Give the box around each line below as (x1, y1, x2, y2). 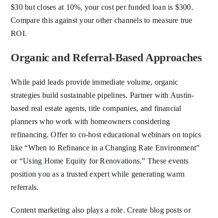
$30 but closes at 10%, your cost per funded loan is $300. (11, 3, 193, 12)
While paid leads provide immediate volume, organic (11, 78, 179, 87)
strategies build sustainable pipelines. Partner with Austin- (11, 91, 194, 100)
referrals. (11, 183, 39, 192)
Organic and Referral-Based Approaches (11, 52, 202, 64)
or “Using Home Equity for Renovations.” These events (11, 157, 189, 165)
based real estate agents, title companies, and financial (11, 104, 182, 113)
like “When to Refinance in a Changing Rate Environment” (11, 144, 200, 152)
